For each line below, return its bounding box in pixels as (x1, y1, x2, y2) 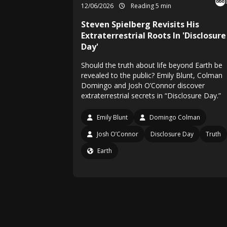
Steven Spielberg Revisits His (81, 19, 199, 30)
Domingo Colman (149, 113, 200, 122)
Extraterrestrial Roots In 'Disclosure (81, 30, 226, 41)
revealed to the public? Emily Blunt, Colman (81, 70, 222, 80)
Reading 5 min (129, 2, 171, 10)
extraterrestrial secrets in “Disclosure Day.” (81, 91, 221, 100)
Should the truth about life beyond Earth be (81, 60, 222, 70)
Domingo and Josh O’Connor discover (81, 81, 205, 90)
